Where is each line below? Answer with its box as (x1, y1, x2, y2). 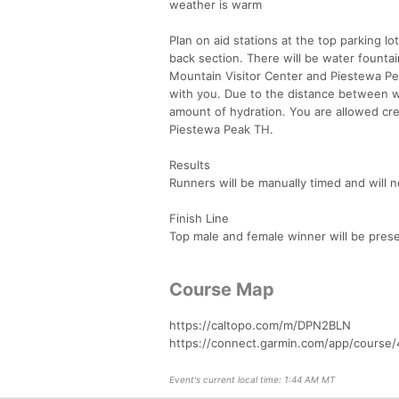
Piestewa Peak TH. (169, 121, 273, 136)
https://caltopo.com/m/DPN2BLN (169, 317, 351, 332)
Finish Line (169, 210, 229, 225)
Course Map (169, 278, 274, 300)
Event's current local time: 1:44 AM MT (169, 373, 335, 385)
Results (169, 157, 210, 172)
